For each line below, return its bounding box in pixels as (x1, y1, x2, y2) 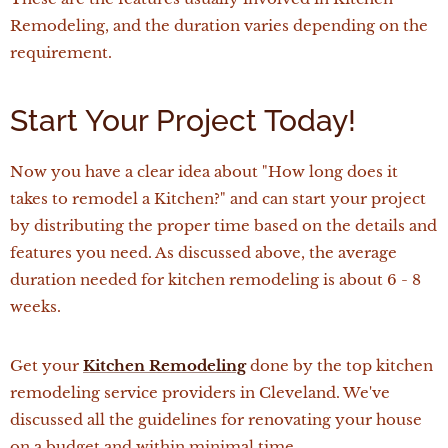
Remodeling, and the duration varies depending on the (10, 16, 428, 36)
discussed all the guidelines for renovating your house (10, 410, 422, 430)
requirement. (10, 43, 112, 63)
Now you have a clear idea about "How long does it (10, 162, 398, 182)
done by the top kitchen (246, 356, 433, 376)
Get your (10, 356, 83, 376)
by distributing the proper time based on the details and (10, 216, 437, 236)
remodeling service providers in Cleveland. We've (10, 383, 390, 403)
